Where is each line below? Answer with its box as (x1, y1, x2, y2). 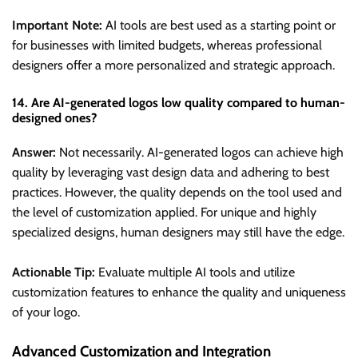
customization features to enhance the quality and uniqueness (12, 284, 346, 300)
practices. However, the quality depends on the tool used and (12, 185, 342, 201)
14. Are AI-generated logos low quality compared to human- (12, 94, 345, 110)
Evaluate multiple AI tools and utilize (95, 265, 295, 280)
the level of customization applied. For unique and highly (12, 205, 316, 221)
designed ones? (12, 109, 97, 125)
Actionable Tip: (12, 265, 95, 280)
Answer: (12, 145, 56, 161)
